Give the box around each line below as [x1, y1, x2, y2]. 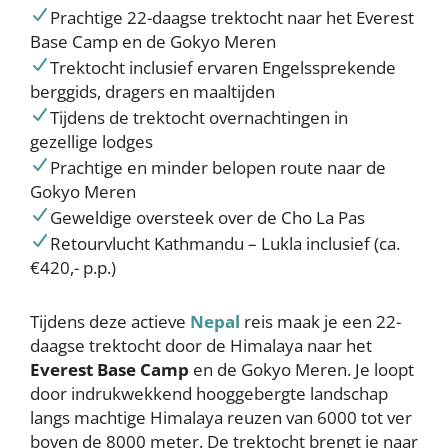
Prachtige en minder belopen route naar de [50, 156, 386, 179]
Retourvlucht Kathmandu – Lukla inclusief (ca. [50, 232, 400, 255]
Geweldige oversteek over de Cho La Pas [50, 206, 365, 229]
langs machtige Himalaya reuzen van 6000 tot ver [30, 406, 412, 429]
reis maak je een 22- [240, 310, 401, 333]
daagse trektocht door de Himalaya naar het [30, 334, 372, 357]
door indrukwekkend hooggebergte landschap [30, 382, 388, 405]
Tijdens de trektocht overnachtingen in [50, 106, 348, 129]
